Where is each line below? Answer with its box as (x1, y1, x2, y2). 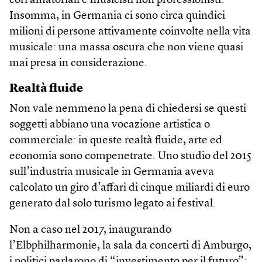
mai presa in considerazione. (9, 57, 147, 69)
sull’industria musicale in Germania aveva (9, 166, 214, 178)
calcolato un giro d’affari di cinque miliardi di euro (9, 182, 250, 194)
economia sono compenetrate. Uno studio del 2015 (9, 150, 251, 162)
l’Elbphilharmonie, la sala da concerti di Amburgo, (9, 240, 251, 251)
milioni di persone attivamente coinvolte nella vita (9, 26, 251, 37)
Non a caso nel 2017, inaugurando (9, 224, 171, 236)
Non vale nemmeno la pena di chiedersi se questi (9, 103, 246, 115)
